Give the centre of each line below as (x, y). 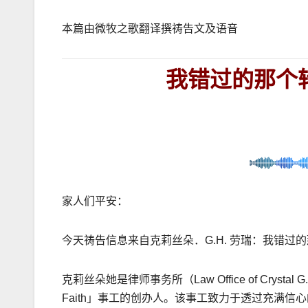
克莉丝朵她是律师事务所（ (128, 280)
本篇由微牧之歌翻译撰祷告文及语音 (150, 29)
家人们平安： (95, 201)
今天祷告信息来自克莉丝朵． (133, 241)
